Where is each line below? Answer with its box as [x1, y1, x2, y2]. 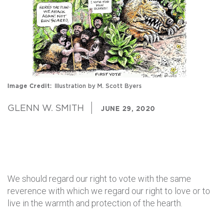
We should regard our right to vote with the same [7, 174, 191, 184]
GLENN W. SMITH [7, 103, 84, 113]
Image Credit [7, 82, 50, 90]
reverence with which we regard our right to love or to [7, 186, 210, 197]
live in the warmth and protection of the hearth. [7, 198, 182, 209]
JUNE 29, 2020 [101, 105, 155, 113]
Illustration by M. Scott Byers [55, 82, 142, 90]
